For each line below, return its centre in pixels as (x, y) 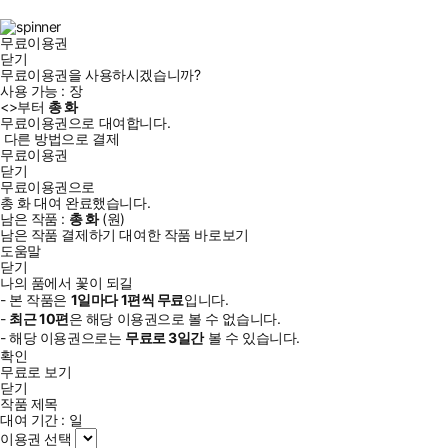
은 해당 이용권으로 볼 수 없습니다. (174, 318)
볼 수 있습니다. (252, 337)
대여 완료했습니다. (90, 202)
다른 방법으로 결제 (61, 138)
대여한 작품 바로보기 (184, 234)
